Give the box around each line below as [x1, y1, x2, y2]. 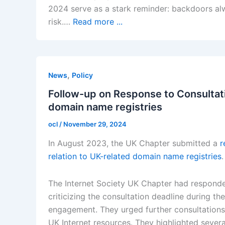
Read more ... [73, 16, 123, 27]
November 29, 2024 [63, 120, 127, 129]
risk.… [48, 16, 73, 27]
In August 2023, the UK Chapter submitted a [48, 138, 220, 148]
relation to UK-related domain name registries [48, 151, 221, 161]
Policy [72, 70, 93, 79]
